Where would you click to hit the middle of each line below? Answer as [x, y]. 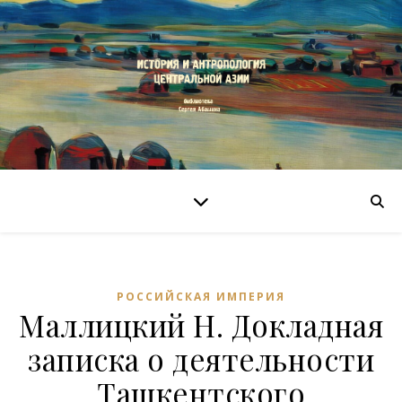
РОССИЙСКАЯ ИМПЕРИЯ [201, 297]
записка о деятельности [201, 359]
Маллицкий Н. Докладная [201, 325]
